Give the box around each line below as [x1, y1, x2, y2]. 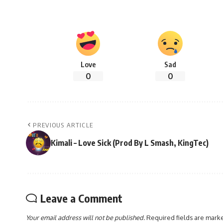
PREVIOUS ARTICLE [33, 121, 94, 129]
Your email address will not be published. [26, 214, 145, 222]
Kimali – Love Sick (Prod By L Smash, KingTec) [51, 138, 209, 148]
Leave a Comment [40, 191, 122, 206]
